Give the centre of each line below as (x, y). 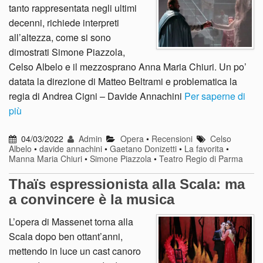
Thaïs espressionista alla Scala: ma (127, 184)
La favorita (204, 149)
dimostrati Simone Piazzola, (67, 52)
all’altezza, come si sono (60, 38)
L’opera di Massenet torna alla (71, 222)
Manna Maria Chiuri (45, 159)
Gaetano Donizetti (143, 149)
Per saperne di (215, 96)
